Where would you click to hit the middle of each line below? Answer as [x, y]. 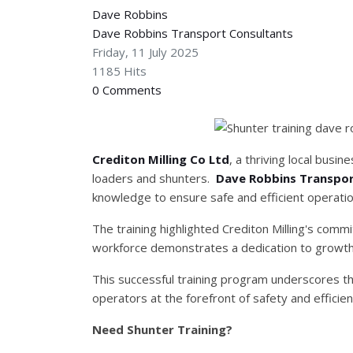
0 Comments [127, 90]
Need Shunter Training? [162, 329]
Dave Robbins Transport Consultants [193, 33]
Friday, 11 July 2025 [145, 52]
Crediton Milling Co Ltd [161, 159]
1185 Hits [119, 71]
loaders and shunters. [154, 178]
